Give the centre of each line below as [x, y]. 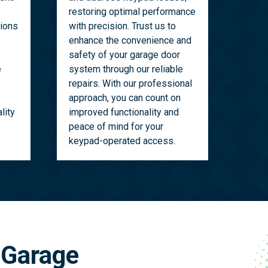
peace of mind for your [116, 127]
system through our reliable [126, 69]
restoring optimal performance [132, 12]
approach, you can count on [124, 98]
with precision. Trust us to [122, 26]
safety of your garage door [124, 55]
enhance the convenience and [130, 41]
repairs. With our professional [130, 84]
